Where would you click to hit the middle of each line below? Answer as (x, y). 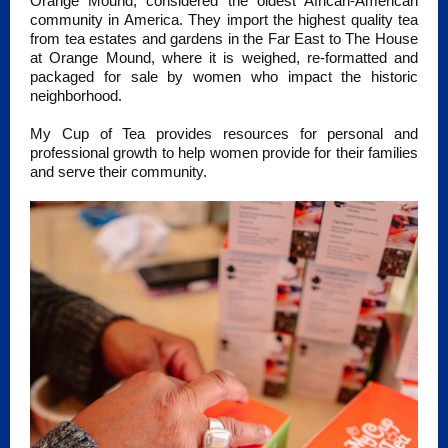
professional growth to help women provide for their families (224, 152)
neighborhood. (76, 95)
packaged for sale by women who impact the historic (224, 76)
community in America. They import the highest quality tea (224, 19)
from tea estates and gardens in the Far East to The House (224, 38)
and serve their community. (120, 171)
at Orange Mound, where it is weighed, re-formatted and (224, 57)
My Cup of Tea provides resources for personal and (224, 133)
